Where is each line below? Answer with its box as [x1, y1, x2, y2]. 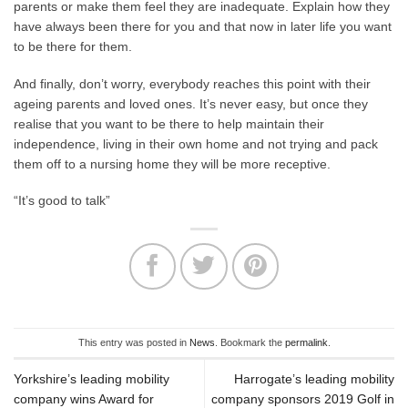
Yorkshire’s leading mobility [14, 371, 169, 386]
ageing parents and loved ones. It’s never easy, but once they [14, 96, 368, 111]
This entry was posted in [77, 336, 189, 348]
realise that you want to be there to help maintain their [14, 116, 324, 131]
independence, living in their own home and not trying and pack [14, 136, 378, 151]
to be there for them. [14, 39, 132, 55]
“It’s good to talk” [14, 193, 110, 209]
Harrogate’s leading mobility [234, 371, 394, 386]
